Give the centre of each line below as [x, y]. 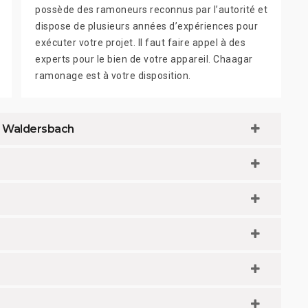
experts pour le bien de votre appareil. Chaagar [144, 59]
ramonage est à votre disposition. [113, 75]
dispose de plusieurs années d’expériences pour [146, 26]
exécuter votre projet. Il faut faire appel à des [140, 42]
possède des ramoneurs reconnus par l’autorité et [151, 9]
